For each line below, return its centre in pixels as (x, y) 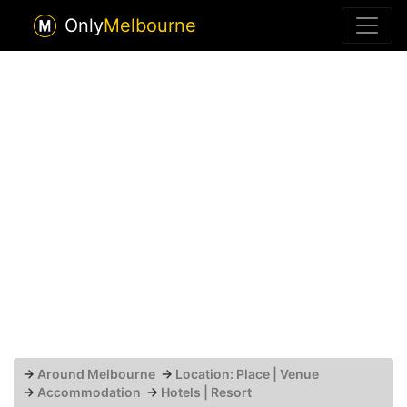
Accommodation (89, 392)
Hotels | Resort (206, 392)
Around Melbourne (96, 374)
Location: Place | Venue (247, 374)
